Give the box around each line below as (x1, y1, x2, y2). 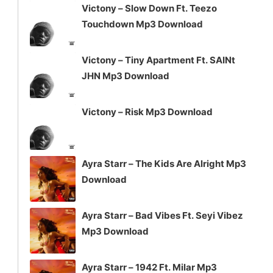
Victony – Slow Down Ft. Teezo (82, 2, 217, 14)
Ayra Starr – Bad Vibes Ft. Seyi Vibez (82, 209, 243, 221)
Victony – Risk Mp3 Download (82, 105, 213, 118)
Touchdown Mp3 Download (82, 18, 203, 30)
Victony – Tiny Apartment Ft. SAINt (82, 54, 235, 66)
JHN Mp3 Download (82, 69, 169, 82)
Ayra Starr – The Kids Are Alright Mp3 (82, 157, 246, 169)
